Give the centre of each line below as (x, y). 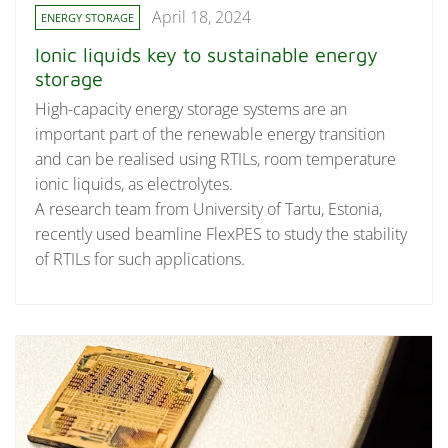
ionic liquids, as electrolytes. (134, 184)
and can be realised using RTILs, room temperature (216, 159)
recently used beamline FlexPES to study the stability (221, 234)
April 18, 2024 (202, 17)
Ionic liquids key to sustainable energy (207, 55)
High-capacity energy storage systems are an (191, 109)
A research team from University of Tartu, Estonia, (209, 209)
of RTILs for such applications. (140, 259)
